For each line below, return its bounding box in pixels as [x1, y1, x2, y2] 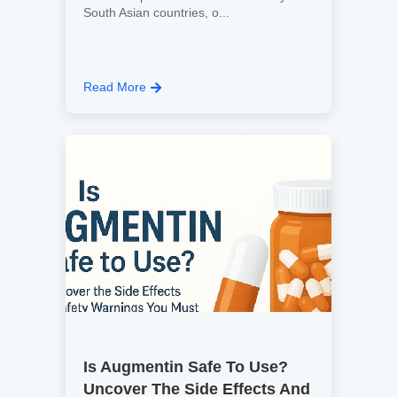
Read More [83, 80, 146, 94]
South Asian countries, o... [83, 5, 230, 19]
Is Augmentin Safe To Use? [83, 358, 288, 376]
